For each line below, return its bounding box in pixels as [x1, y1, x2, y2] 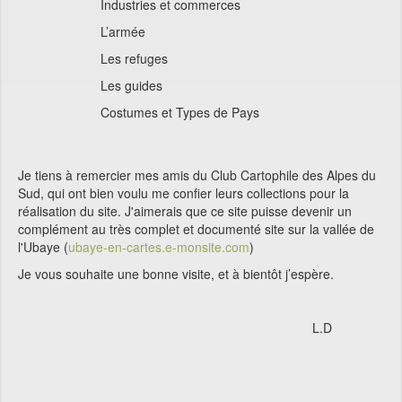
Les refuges [18, 49, 168, 67]
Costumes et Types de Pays [18, 103, 259, 121]
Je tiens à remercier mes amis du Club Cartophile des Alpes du [18, 166, 376, 184]
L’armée [18, 22, 145, 40]
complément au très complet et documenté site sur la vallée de [18, 220, 374, 238]
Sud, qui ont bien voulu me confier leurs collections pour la [18, 184, 349, 202]
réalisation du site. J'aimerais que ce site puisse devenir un [18, 202, 352, 220]
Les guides [18, 76, 162, 94]
